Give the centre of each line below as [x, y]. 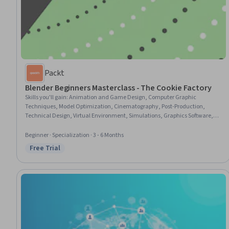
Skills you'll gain [46, 97]
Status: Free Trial [59, 154]
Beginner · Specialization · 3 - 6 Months [74, 135]
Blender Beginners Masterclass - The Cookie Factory [118, 88]
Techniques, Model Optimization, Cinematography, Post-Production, [115, 106]
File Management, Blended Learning [73, 125]
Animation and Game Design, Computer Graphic [133, 97]
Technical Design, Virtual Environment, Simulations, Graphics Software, [119, 116]
